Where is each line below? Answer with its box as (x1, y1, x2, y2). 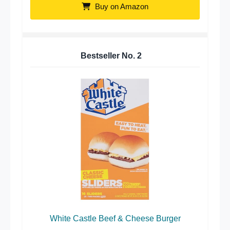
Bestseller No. (81, 51, 137, 60)
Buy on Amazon (93, 2, 148, 11)
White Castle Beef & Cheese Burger (49, 214, 181, 223)
